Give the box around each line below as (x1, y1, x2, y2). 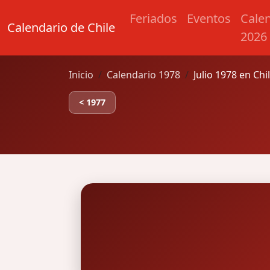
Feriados (130, 10, 177, 27)
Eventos (187, 10, 231, 27)
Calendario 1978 (107, 68, 180, 81)
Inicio (69, 68, 93, 81)
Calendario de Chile (7, 19, 115, 36)
